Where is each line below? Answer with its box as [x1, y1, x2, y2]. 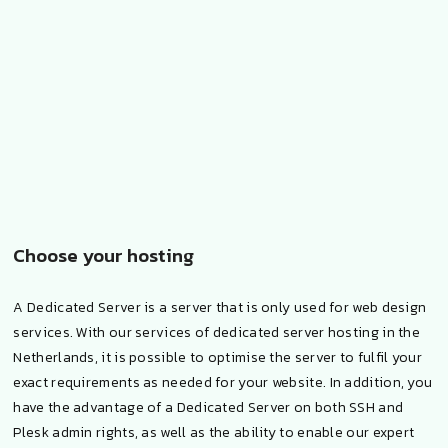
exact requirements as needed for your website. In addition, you [13, 371, 433, 393]
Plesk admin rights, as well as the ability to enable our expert [13, 421, 415, 443]
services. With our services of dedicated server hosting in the [13, 321, 421, 343]
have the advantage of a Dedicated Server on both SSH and [13, 396, 404, 418]
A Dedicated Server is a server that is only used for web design [13, 296, 427, 318]
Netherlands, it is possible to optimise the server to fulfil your [13, 346, 422, 368]
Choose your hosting [13, 240, 195, 270]
